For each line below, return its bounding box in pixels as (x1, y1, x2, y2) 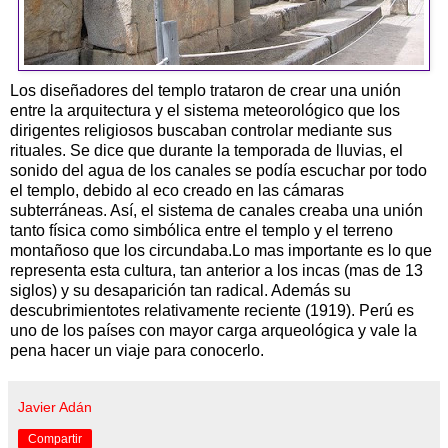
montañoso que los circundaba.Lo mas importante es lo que (10, 241, 432, 259)
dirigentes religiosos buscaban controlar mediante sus (10, 121, 392, 139)
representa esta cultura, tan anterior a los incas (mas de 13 (10, 261, 423, 279)
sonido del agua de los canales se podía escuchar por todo (10, 161, 427, 179)
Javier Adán (18, 398, 92, 415)
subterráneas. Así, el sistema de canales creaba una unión (10, 201, 423, 219)
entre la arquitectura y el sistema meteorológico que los (10, 101, 400, 119)
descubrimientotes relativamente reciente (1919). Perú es (10, 301, 414, 319)
